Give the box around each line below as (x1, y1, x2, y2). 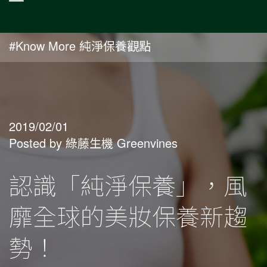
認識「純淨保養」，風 (9, 167, 247, 201)
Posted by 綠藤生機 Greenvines (9, 134, 178, 151)
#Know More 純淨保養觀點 (9, 37, 151, 54)
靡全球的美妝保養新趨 (9, 198, 247, 232)
